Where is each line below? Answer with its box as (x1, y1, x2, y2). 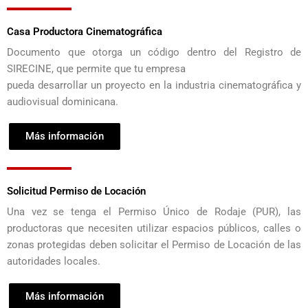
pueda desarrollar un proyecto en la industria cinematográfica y (7, 79, 301, 92)
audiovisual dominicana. (7, 96, 118, 109)
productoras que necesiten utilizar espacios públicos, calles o (7, 222, 301, 235)
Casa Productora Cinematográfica (7, 25, 162, 38)
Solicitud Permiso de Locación (7, 185, 146, 198)
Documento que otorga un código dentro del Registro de (7, 46, 301, 59)
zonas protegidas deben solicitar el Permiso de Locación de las (7, 239, 301, 252)
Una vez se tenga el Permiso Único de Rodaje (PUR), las (7, 206, 301, 219)
